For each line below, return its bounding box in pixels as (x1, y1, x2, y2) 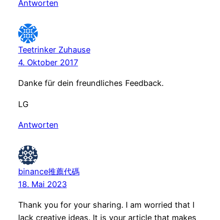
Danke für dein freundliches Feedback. (18, 78, 164, 88)
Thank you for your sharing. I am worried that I (18, 199, 194, 210)
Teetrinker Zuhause (18, 45, 90, 55)
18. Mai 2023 (18, 179, 67, 189)
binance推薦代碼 (18, 166, 80, 176)
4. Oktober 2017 (18, 57, 78, 68)
